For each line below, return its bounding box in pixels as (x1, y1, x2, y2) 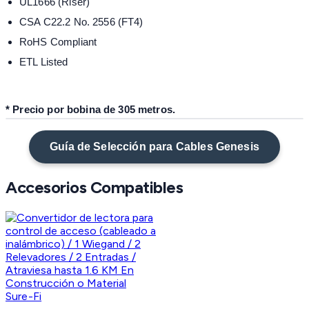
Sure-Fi (6, 290, 42, 303)
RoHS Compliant (19, 36, 97, 48)
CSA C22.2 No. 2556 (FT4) (19, 16, 143, 28)
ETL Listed (19, 56, 68, 68)
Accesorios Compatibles (6, 177, 183, 198)
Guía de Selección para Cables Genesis (50, 141, 259, 153)
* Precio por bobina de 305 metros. (6, 103, 176, 116)
